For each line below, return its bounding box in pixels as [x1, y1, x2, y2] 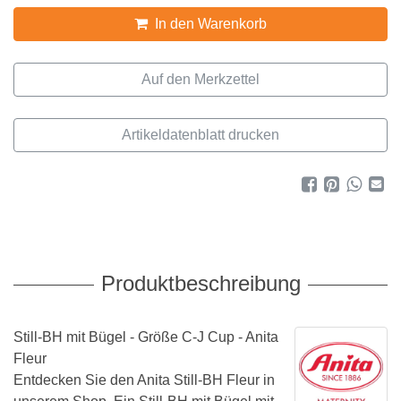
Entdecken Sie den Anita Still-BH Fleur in [13, 372, 275, 388]
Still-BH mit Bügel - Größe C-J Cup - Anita [13, 329, 278, 345]
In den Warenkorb [151, 16, 267, 31]
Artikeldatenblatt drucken [122, 127, 279, 142]
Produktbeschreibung [100, 271, 301, 295]
